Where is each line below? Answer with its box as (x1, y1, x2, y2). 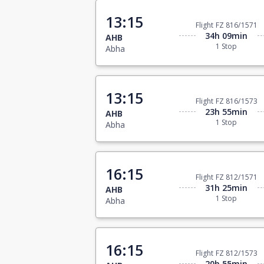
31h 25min (205, 182, 248, 194)
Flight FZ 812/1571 (195, 172, 258, 183)
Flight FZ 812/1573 (195, 248, 258, 259)
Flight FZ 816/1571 (195, 20, 258, 31)
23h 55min (205, 106, 248, 118)
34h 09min (205, 30, 248, 42)
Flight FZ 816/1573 (195, 96, 258, 107)
